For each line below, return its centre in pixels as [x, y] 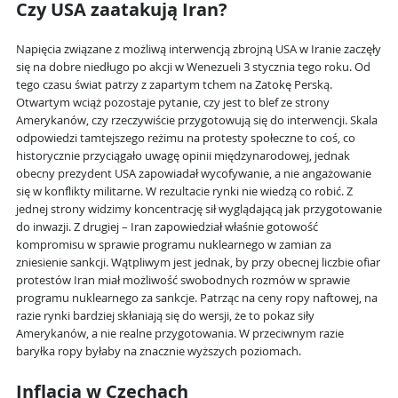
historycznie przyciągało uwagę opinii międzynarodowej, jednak [183, 156]
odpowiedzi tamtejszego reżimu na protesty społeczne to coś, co [186, 139]
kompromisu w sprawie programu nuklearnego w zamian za [174, 245]
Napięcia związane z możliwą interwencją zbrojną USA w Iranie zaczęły [199, 50]
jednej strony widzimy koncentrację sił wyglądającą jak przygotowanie [199, 210]
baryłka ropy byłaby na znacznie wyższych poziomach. [159, 352]
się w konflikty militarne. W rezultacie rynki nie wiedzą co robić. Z [184, 192]
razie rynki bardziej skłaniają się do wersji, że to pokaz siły [165, 316]
